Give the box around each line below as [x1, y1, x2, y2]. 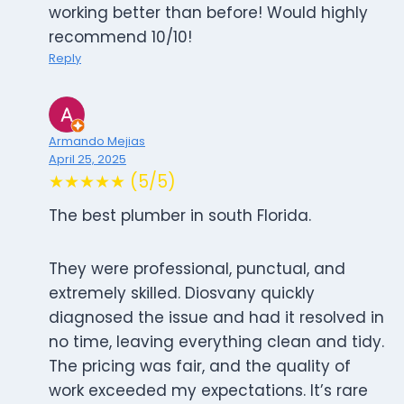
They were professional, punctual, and [49, 258, 345, 280]
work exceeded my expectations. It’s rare [49, 380, 368, 402]
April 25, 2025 [49, 151, 126, 168]
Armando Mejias [49, 133, 145, 150]
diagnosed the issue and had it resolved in [49, 307, 384, 329]
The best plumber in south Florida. [49, 205, 311, 227]
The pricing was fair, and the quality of [49, 355, 351, 378]
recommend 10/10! [49, 26, 192, 49]
